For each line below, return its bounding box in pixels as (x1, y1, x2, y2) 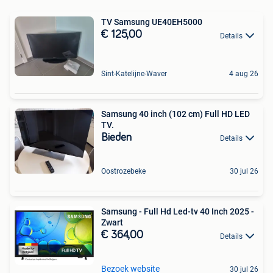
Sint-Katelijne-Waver (101, 69, 167, 78)
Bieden (101, 132, 132, 143)
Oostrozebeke (101, 167, 146, 176)
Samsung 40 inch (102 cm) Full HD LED (101, 109, 250, 119)
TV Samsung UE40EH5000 (101, 17, 202, 27)
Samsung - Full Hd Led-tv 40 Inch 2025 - (101, 207, 144, 217)
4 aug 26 (229, 69, 258, 78)
